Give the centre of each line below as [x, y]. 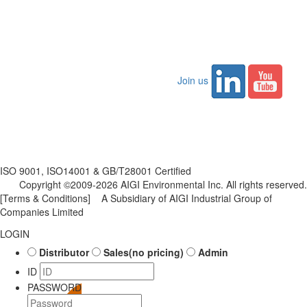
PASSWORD [54, 287]
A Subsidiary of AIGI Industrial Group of [181, 198]
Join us [193, 80]
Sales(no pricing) [144, 253]
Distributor [64, 253]
